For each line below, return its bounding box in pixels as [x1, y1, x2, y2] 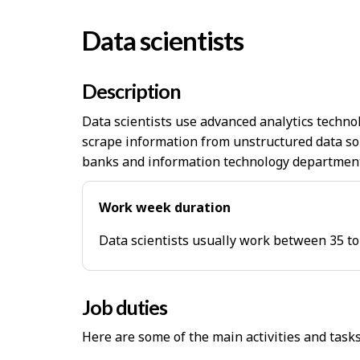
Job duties [82, 294, 167, 319]
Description [82, 79, 181, 104]
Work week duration [99, 198, 231, 217]
